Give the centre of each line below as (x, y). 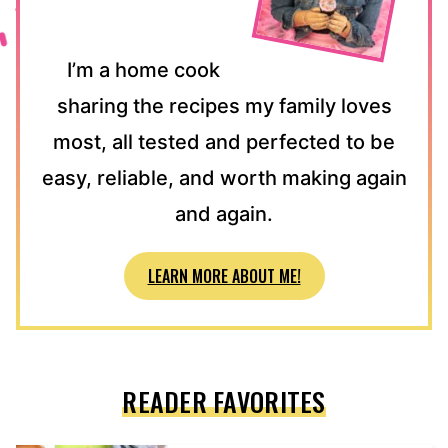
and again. (224, 213)
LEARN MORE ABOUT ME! (224, 275)
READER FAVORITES (224, 401)
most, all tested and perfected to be (224, 141)
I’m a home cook (143, 69)
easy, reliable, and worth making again (224, 177)
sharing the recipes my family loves (224, 105)
